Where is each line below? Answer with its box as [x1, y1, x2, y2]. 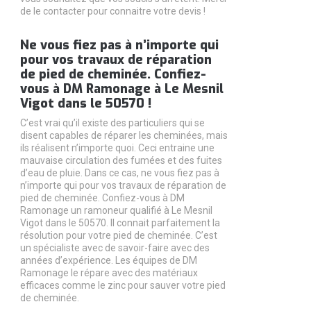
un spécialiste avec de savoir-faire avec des [19, 242, 210, 253]
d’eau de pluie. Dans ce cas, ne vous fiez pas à [19, 167, 219, 178]
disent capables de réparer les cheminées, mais [19, 130, 228, 141]
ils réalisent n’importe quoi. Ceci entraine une [19, 142, 215, 153]
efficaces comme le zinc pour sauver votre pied [19, 280, 226, 291]
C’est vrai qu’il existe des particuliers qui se [19, 117, 205, 128]
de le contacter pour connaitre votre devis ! [19, 6, 205, 17]
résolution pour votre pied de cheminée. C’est [19, 230, 217, 241]
